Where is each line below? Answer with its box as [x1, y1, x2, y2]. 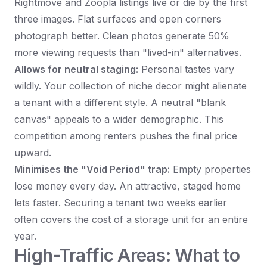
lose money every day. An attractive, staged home [14, 180, 241, 193]
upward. [14, 147, 51, 159]
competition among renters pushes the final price [14, 130, 237, 142]
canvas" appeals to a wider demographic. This [14, 113, 223, 126]
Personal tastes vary [138, 63, 234, 76]
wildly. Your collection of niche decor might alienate [14, 80, 247, 92]
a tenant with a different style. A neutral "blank [14, 97, 226, 109]
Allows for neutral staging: [14, 63, 138, 76]
